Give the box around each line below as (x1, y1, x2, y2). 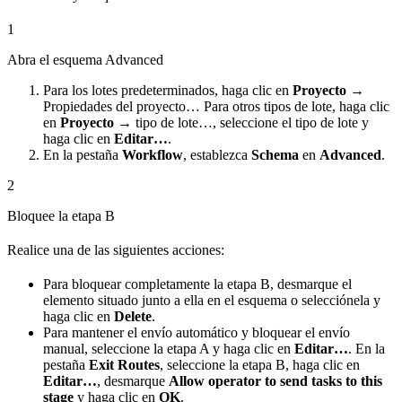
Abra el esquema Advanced (7, 51, 163, 67)
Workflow (122, 146, 183, 162)
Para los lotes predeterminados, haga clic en (43, 82, 293, 98)
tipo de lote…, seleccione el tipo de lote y (132, 114, 369, 130)
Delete (114, 308, 152, 324)
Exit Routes (89, 356, 160, 372)
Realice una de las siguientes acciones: (7, 241, 224, 258)
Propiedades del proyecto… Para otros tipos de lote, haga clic (43, 98, 389, 114)
